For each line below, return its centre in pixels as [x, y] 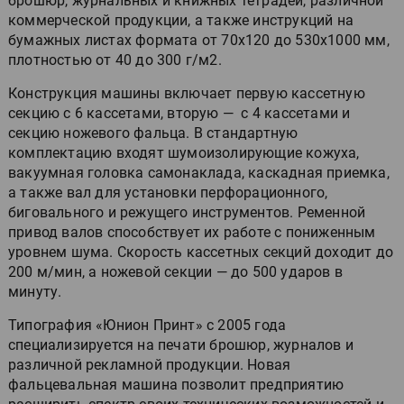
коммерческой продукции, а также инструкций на [181, 20]
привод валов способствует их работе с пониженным [192, 232]
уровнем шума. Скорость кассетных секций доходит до [201, 252]
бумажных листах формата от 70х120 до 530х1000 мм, [199, 40]
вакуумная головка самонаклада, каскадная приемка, [199, 172]
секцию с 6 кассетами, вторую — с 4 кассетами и [179, 113]
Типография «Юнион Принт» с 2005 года [147, 325]
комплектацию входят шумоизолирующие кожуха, [184, 152]
